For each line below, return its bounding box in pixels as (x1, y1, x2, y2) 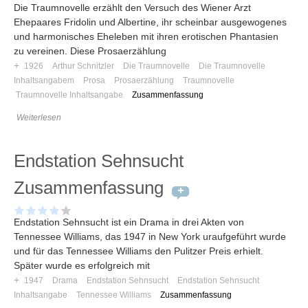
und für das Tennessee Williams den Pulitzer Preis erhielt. (14, 245, 263, 257)
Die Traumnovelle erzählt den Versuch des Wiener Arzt (14, 2, 251, 14)
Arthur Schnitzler (52, 61, 114, 71)
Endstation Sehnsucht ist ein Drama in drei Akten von (14, 217, 244, 228)
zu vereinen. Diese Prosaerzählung (14, 45, 166, 57)
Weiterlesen (16, 113, 61, 123)
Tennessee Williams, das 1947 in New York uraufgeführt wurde (14, 231, 286, 243)
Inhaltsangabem (14, 76, 74, 86)
